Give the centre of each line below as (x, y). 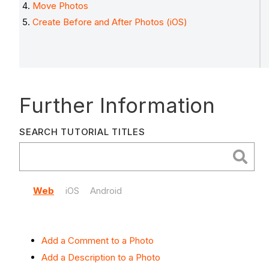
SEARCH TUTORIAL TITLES (82, 132)
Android (106, 191)
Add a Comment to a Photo (98, 241)
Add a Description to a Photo (101, 258)
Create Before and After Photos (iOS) (110, 22)
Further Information (117, 105)
